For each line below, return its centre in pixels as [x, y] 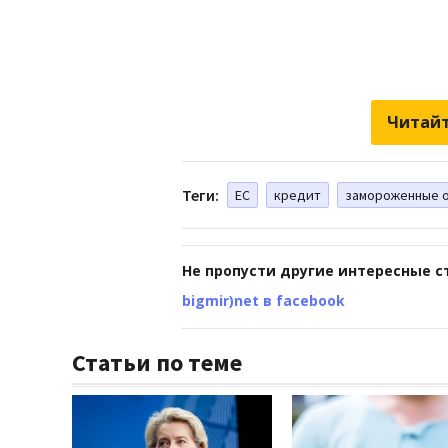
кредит [297, 194]
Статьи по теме [157, 362]
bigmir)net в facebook [263, 300]
